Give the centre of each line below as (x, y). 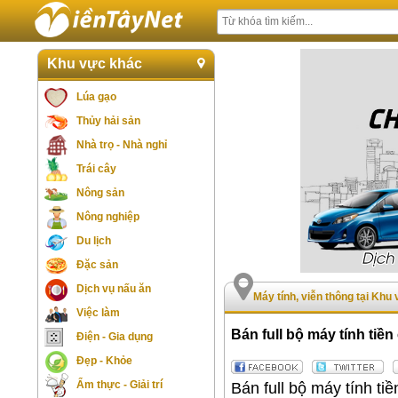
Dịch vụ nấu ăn (114, 289)
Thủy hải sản (108, 121)
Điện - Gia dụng (115, 337)
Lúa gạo (96, 97)
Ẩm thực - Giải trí (119, 385)
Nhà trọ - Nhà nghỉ (122, 145)
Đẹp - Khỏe (104, 361)
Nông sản (100, 193)
